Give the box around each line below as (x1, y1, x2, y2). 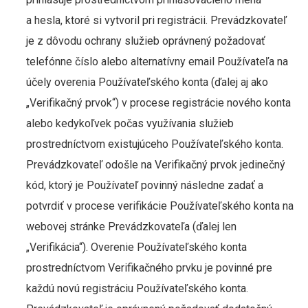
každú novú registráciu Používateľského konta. (25, 282, 248, 295)
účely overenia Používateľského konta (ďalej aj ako (25, 76, 268, 89)
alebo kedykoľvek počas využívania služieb (25, 117, 234, 130)
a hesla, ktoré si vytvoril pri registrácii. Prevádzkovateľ (25, 14, 287, 27)
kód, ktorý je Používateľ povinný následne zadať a (25, 179, 263, 192)
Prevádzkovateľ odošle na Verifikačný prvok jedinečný (25, 158, 285, 171)
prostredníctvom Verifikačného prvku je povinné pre (25, 261, 272, 274)
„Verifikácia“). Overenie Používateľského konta (25, 241, 247, 254)
